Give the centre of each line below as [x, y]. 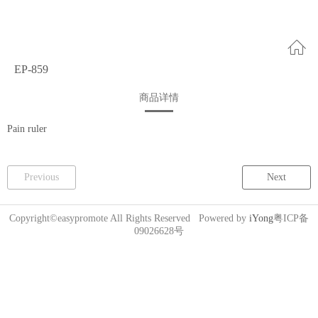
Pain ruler [27, 129]
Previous [42, 177]
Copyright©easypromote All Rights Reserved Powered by [129, 218]
